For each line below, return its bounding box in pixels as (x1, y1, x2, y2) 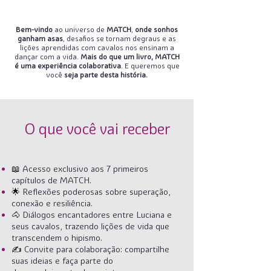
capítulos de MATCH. (11, 175, 91, 186)
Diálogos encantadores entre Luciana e (22, 209, 172, 220)
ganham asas (18, 34, 63, 43)
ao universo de (53, 25, 106, 34)
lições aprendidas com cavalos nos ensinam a (19, 43, 174, 52)
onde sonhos (135, 25, 178, 34)
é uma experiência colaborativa (14, 61, 121, 70)
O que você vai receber (24, 119, 171, 138)
